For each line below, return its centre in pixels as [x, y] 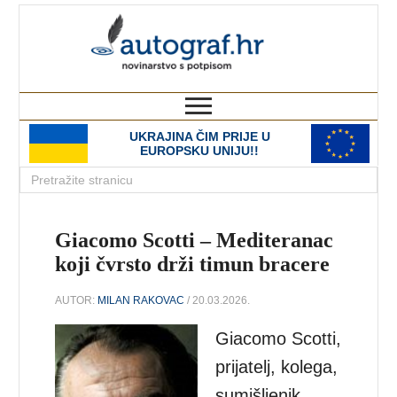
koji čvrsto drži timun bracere [193, 264]
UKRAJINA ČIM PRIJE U [199, 136]
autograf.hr [301, 21]
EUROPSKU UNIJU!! [199, 151]
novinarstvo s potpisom [305, 84]
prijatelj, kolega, [277, 366]
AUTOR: [77, 300]
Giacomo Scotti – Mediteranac [195, 240]
